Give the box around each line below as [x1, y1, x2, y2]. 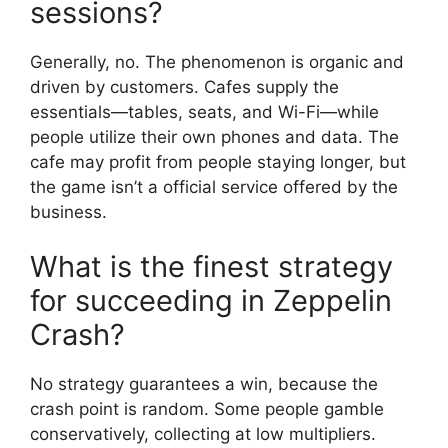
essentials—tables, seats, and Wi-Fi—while [30, 101, 379, 122]
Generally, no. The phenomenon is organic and [30, 51, 404, 72]
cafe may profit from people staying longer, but [30, 151, 406, 172]
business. [30, 201, 107, 222]
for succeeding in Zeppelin [30, 283, 392, 319]
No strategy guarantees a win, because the [30, 374, 378, 395]
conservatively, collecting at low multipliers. [30, 424, 376, 445]
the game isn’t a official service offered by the [30, 176, 398, 197]
